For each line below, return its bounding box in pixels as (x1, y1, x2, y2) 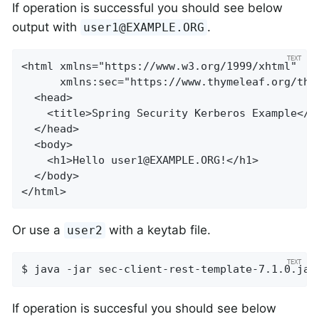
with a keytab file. (105, 223, 211, 238)
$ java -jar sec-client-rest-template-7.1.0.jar (21, 263, 317, 276)
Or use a (12, 223, 64, 238)
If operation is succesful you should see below (12, 300, 276, 315)
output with (12, 19, 80, 34)
